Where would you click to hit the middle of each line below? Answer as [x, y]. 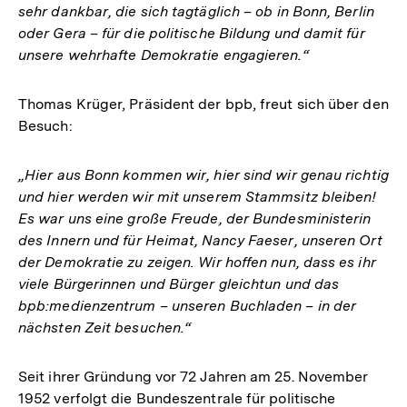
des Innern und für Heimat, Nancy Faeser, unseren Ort [200, 240]
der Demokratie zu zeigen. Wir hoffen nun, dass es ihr [197, 262]
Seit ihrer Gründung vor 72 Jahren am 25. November [194, 377]
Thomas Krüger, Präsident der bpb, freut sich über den [203, 104]
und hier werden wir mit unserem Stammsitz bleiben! [198, 197]
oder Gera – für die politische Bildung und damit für [192, 33]
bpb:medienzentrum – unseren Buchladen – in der [188, 306]
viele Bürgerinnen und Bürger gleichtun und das [179, 284]
